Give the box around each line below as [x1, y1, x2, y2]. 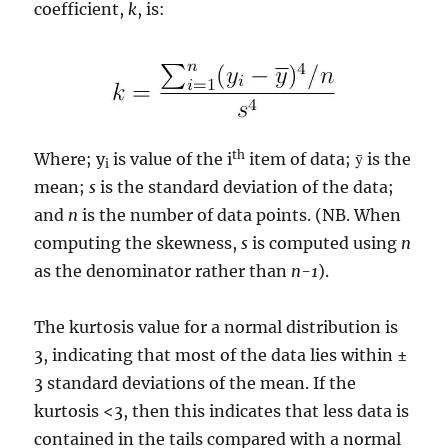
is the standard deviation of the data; [96, 176, 395, 197]
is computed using [248, 232, 402, 253]
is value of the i [109, 148, 233, 169]
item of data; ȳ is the [245, 148, 412, 169]
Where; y [34, 148, 106, 169]
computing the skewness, [34, 232, 242, 253]
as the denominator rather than [34, 260, 292, 281]
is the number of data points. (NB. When [78, 204, 402, 225]
